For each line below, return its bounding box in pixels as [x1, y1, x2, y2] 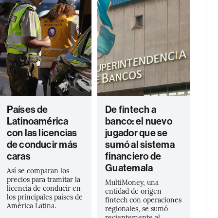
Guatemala [105, 162, 153, 174]
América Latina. [6, 200, 56, 210]
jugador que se [105, 127, 168, 139]
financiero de [105, 150, 162, 162]
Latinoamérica [6, 115, 69, 127]
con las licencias [6, 127, 77, 139]
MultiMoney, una [105, 177, 159, 187]
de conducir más [6, 139, 78, 150]
